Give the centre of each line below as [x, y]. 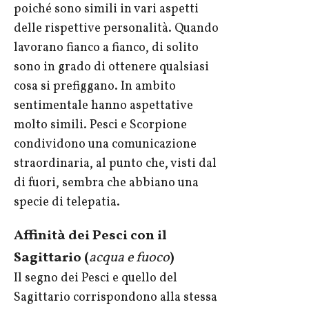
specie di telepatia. [67, 203]
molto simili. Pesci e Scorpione [100, 126]
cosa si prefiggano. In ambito [95, 87]
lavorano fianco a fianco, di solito [106, 48]
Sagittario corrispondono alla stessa [116, 298]
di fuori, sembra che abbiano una [106, 183]
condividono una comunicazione [105, 145]
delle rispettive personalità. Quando [116, 29]
